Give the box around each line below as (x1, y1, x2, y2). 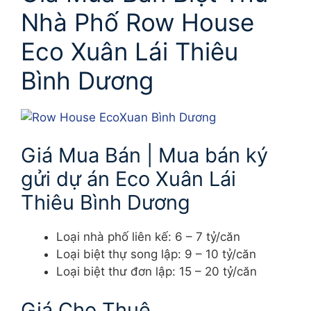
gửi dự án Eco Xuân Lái (21, 167, 236, 192)
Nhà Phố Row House (21, 7, 254, 37)
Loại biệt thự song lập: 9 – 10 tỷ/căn (56, 247, 256, 262)
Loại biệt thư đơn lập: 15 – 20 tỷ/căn (56, 264, 257, 279)
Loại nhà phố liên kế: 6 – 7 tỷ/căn (56, 230, 240, 244)
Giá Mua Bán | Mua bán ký (21, 143, 268, 168)
